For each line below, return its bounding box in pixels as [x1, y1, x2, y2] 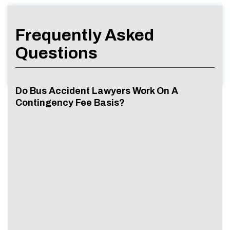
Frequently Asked [15, 26, 154, 44]
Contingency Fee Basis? [15, 97, 125, 108]
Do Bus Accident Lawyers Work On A [15, 85, 178, 96]
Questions [15, 44, 98, 62]
